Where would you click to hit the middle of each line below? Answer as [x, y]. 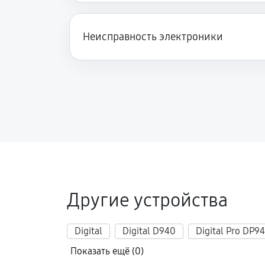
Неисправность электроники [153, 37]
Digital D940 [149, 231]
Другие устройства [147, 200]
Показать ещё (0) [107, 251]
